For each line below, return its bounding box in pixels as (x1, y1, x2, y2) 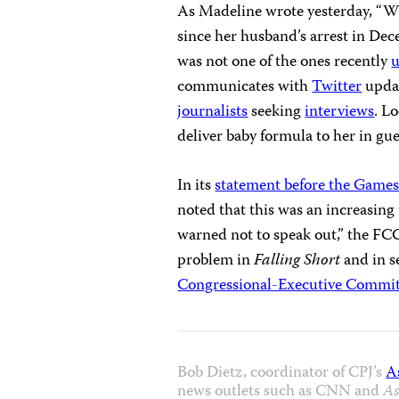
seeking (248, 99, 305, 126)
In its (177, 173, 216, 199)
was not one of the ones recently (177, 49, 392, 76)
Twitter (312, 74, 362, 101)
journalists (177, 99, 248, 126)
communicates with (177, 74, 313, 101)
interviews (305, 99, 375, 126)
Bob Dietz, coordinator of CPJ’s (177, 360, 387, 387)
